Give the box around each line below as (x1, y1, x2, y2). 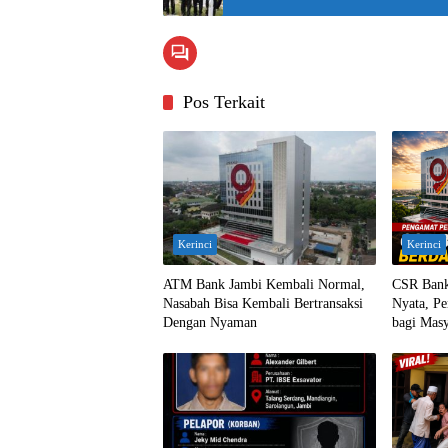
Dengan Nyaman (163, 314, 257, 330)
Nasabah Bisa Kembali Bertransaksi (163, 295, 363, 311)
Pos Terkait (183, 91, 265, 112)
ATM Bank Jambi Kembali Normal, (163, 276, 365, 292)
